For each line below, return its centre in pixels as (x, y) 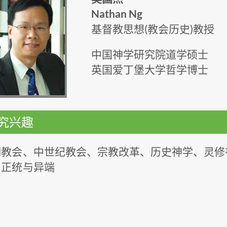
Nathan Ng (117, 14)
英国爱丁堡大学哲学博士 (150, 69)
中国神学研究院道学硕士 (150, 54)
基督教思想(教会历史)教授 (153, 29)
